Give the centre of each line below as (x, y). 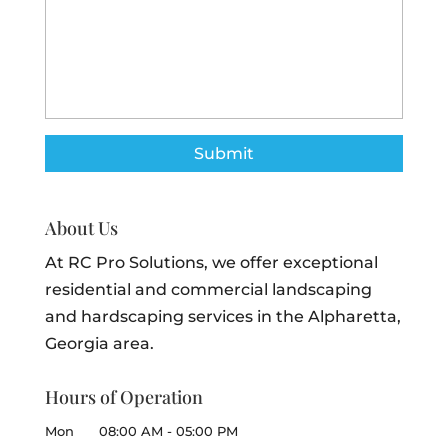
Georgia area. (99, 343)
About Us (81, 227)
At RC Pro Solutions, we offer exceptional (211, 262)
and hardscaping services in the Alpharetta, (222, 316)
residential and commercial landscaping (208, 289)
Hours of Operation (123, 396)
